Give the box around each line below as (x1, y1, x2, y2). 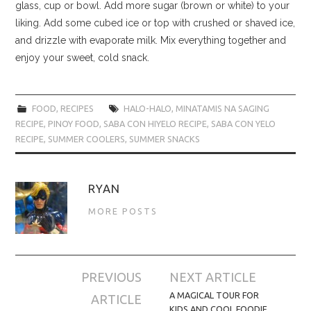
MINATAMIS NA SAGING (175, 103, 269, 113)
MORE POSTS (88, 205, 158, 216)
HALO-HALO (123, 103, 171, 113)
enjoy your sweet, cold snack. (15, 51, 150, 63)
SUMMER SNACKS (129, 133, 201, 144)
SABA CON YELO (211, 118, 276, 128)
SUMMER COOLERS (48, 133, 126, 144)
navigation (15, 285, 101, 306)
